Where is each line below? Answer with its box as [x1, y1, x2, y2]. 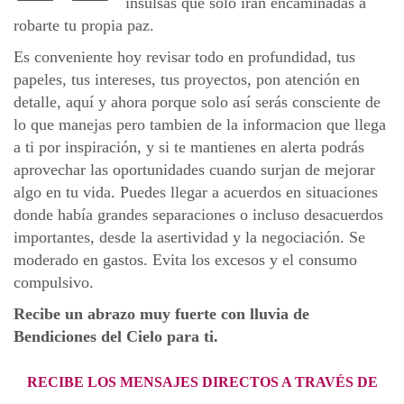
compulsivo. [14, 273, 94, 292]
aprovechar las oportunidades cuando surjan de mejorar [14, 161, 375, 179]
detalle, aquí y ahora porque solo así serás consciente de [14, 93, 381, 112]
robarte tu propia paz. [14, 16, 154, 35]
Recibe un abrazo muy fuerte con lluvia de [14, 305, 309, 324]
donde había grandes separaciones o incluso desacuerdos [14, 206, 383, 225]
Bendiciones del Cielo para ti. [14, 327, 218, 346]
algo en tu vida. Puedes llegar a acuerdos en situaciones [14, 183, 378, 202]
